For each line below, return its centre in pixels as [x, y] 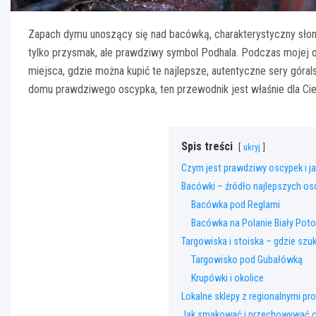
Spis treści [207, 147]
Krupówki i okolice [227, 279]
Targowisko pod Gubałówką [247, 260]
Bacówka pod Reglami [236, 205]
